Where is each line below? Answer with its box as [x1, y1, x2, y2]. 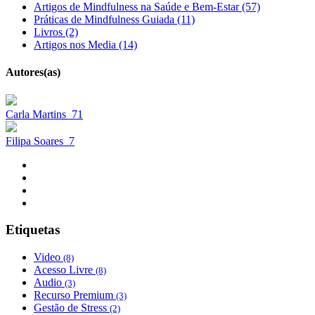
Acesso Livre [34, 264, 96, 276]
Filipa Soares [6, 134, 69, 147]
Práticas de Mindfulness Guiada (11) [34, 13, 195, 26]
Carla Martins [6, 108, 72, 120]
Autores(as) [6, 66, 60, 79]
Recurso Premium [34, 289, 116, 302]
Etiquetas [6, 222, 60, 238]
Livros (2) [34, 26, 78, 39]
